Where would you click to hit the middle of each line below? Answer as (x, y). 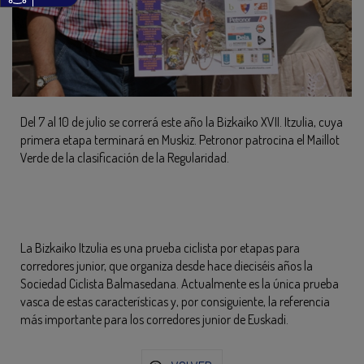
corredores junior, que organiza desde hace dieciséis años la (167, 266)
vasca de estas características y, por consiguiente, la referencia (175, 302)
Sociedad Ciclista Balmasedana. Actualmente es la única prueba (180, 284)
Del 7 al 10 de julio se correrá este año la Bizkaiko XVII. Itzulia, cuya (182, 122)
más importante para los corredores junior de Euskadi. (154, 320)
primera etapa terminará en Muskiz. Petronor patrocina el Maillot (180, 140)
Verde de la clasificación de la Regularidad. (125, 158)
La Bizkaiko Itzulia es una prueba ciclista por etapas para (160, 248)
